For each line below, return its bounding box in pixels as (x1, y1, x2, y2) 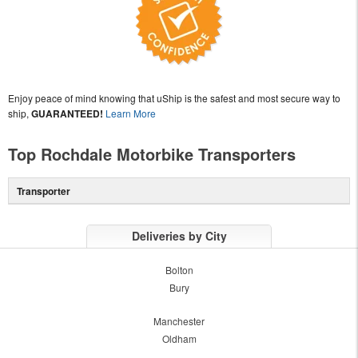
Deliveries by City (131, 227, 227, 244)
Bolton (165, 262, 193, 276)
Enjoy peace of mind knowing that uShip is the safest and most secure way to (8, 90, 340, 105)
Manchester (153, 313, 205, 328)
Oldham (161, 331, 197, 345)
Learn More (105, 105, 156, 120)
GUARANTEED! (31, 105, 103, 121)
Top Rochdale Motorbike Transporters (8, 141, 296, 165)
